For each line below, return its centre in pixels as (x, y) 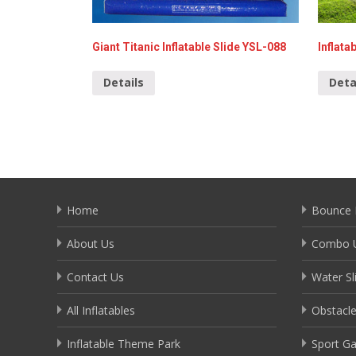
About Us (91, 244)
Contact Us (95, 277)
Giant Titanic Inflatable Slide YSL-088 (189, 47)
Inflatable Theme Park (124, 344)
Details (124, 83)
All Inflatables (101, 311)
